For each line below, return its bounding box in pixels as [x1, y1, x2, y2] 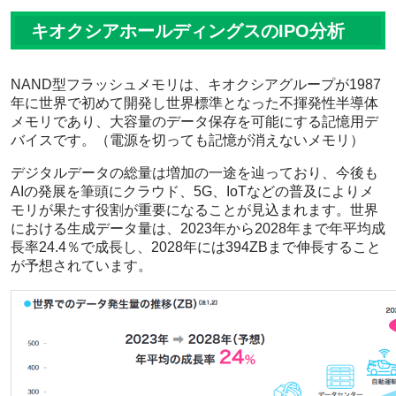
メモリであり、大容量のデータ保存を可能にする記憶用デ [11, 114, 378, 130]
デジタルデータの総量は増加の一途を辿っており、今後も [11, 165, 378, 181]
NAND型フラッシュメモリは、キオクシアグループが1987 [11, 77, 381, 93]
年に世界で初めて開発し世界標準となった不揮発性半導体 [11, 95, 378, 111]
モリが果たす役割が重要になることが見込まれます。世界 [11, 202, 378, 218]
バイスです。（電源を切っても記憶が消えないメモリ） [11, 133, 364, 148]
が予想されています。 [11, 258, 152, 274]
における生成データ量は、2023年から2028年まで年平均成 [11, 221, 385, 237]
